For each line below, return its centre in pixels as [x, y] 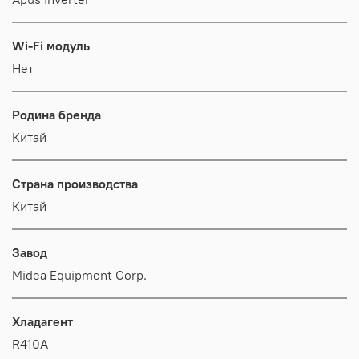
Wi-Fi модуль [51, 45]
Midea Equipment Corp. [79, 274]
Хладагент [42, 321]
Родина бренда [56, 114]
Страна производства [75, 183]
